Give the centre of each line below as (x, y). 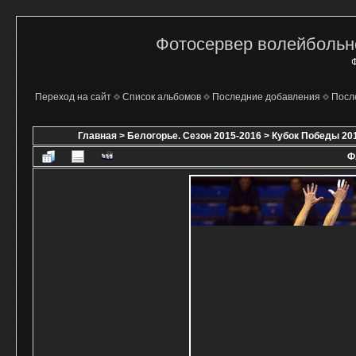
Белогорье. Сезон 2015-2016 (194, 136)
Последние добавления (266, 97)
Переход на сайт (73, 97)
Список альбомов (161, 97)
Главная (97, 136)
